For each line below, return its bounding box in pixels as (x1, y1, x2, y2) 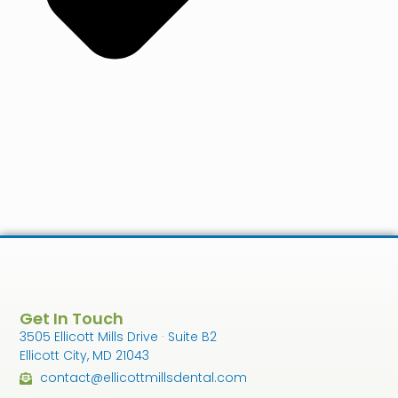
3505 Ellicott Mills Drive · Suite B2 (20, 328, 218, 346)
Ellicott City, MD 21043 (20, 346, 150, 365)
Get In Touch (20, 307, 124, 330)
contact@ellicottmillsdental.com (39, 369, 247, 387)
